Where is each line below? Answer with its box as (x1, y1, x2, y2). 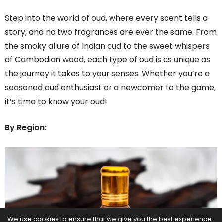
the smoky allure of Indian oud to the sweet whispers (5, 40, 210, 52)
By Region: (5, 122, 47, 134)
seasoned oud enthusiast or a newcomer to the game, (5, 82, 216, 94)
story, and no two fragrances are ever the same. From (5, 26, 217, 38)
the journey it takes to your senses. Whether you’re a (5, 68, 210, 80)
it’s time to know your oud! (5, 96, 107, 108)
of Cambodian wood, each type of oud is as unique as (5, 54, 210, 66)
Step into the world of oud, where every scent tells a (5, 12, 208, 24)
